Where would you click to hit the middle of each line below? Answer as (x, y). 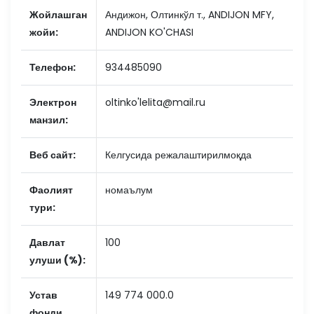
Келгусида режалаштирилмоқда (178, 155)
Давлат (47, 243)
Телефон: (53, 67)
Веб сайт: (53, 155)
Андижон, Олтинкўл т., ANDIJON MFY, (190, 15)
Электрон (53, 102)
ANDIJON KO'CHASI (149, 32)
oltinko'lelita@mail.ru (155, 102)
